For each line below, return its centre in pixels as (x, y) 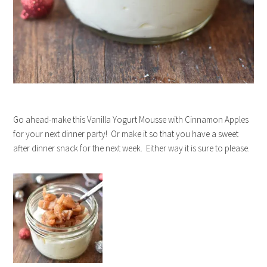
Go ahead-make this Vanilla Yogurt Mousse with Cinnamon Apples (131, 120)
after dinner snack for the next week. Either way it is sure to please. (132, 148)
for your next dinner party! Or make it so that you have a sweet (126, 134)
